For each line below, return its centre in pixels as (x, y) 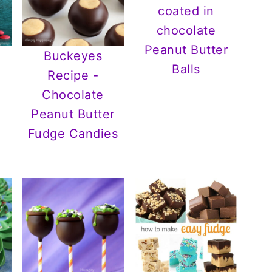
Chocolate (73, 94)
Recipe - (73, 75)
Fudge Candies (73, 133)
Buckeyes (73, 56)
